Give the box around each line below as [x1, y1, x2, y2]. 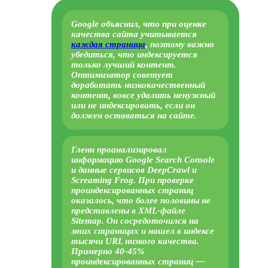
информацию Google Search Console [71, 154, 215, 165]
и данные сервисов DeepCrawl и [71, 165, 197, 175]
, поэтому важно [145, 39, 214, 49]
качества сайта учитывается [71, 29, 197, 39]
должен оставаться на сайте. [71, 110, 197, 120]
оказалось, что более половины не [71, 195, 211, 205]
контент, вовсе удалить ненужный [71, 90, 215, 100]
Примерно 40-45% [71, 246, 145, 256]
